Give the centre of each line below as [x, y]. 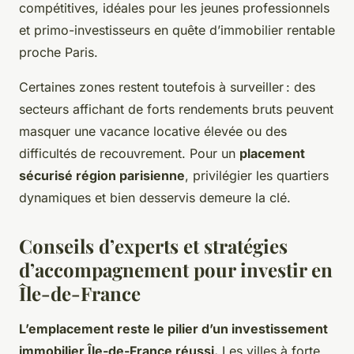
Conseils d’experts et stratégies [153, 245]
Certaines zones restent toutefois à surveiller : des [167, 87]
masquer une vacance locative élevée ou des [153, 131]
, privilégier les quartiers [257, 175]
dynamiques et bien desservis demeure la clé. [155, 197]
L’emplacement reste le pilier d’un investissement [173, 328]
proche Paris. [58, 52]
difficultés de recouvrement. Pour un [129, 153]
